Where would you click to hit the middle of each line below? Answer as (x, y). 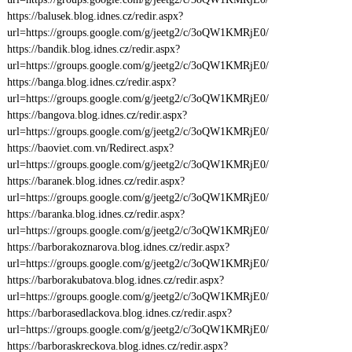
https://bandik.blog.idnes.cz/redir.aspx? (93, 49)
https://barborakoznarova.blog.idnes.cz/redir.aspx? (118, 247)
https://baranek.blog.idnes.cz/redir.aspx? (95, 181)
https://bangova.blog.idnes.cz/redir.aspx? (97, 115)
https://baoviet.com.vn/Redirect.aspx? (90, 148)
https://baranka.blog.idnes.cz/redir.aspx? (95, 214)
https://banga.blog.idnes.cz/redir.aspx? (91, 82)
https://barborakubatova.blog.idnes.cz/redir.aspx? (115, 280)
